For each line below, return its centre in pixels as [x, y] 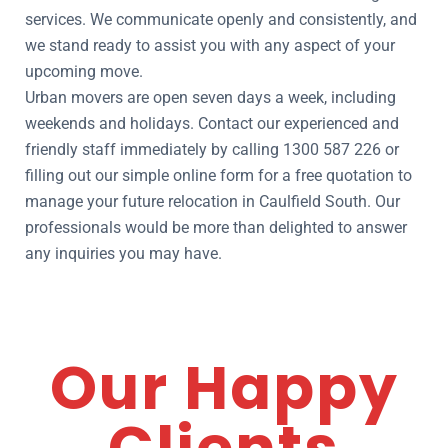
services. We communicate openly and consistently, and [221, 19]
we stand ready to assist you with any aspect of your [210, 45]
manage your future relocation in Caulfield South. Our [212, 201]
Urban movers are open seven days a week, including [210, 97]
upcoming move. [84, 71]
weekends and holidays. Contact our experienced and [212, 123]
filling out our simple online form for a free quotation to [218, 175]
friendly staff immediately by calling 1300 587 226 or [212, 149]
